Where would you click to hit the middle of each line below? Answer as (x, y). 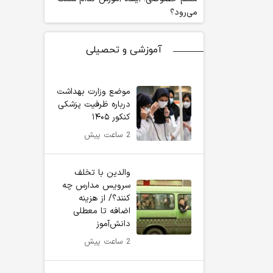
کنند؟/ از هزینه (105, 198)
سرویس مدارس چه (96, 186)
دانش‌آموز (113, 224)
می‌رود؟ (184, 12)
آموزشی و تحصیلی (124, 50)
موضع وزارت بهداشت (94, 92)
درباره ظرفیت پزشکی (94, 105)
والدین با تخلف (102, 173)
